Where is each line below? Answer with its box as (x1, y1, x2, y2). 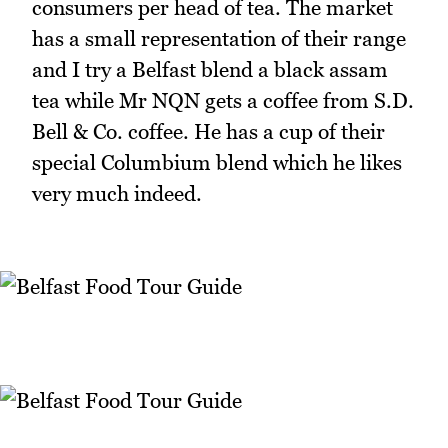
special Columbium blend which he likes (32, 149, 402, 175)
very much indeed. (32, 180, 202, 206)
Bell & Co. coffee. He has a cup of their (32, 118, 385, 144)
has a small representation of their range (32, 25, 406, 51)
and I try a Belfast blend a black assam (32, 56, 388, 82)
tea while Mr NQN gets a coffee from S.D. (32, 87, 414, 113)
